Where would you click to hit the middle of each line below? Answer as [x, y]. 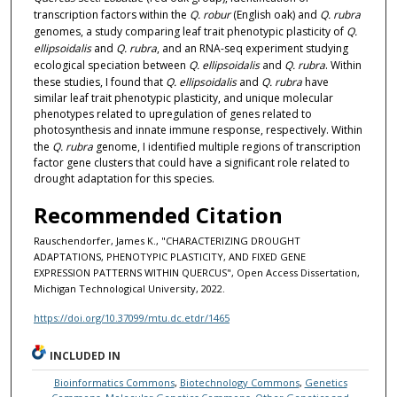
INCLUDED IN [86, 355]
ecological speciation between [111, 65]
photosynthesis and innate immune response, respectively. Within [198, 129]
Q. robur [210, 14]
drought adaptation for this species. [124, 178]
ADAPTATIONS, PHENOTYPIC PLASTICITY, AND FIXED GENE [169, 257]
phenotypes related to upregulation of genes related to [172, 113]
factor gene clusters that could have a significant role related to [191, 162]
